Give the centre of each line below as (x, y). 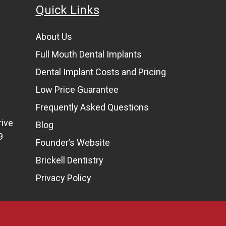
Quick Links (67, 10)
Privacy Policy (63, 178)
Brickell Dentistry (69, 160)
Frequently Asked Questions (92, 107)
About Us (54, 36)
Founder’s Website (73, 142)
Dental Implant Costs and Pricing (101, 72)
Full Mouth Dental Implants (89, 54)
